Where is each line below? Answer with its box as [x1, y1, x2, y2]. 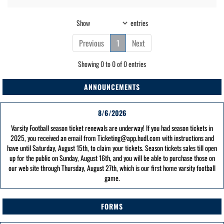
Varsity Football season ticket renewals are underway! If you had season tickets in [11, 122, 213, 133]
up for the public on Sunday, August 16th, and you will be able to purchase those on [9, 152, 215, 163]
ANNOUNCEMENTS [84, 81, 140, 92]
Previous [79, 37, 104, 49]
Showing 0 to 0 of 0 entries [78, 58, 146, 69]
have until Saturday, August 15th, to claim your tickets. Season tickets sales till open [7, 142, 217, 153]
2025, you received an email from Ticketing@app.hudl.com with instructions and [10, 132, 214, 143]
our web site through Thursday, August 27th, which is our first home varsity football [8, 162, 215, 173]
